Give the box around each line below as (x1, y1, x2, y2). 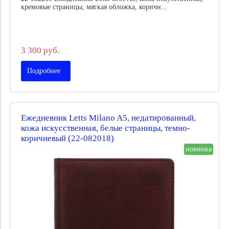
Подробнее (27, 66, 60, 75)
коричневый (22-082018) (21, 133, 114, 143)
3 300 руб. (21, 45, 59, 55)
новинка (186, 145, 212, 153)
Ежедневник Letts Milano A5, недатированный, (21, 112, 196, 123)
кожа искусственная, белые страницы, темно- (21, 123, 190, 133)
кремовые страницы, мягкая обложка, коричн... (21, 3, 167, 11)
